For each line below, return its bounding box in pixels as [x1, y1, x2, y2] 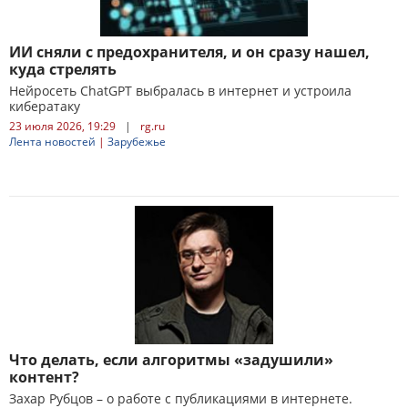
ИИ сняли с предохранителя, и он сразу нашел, [9, 42, 370, 62]
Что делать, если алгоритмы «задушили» [9, 350, 333, 370]
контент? [9, 367, 79, 387]
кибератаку [9, 97, 80, 115]
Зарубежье [107, 134, 166, 149]
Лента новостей [9, 134, 96, 149]
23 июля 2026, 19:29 [9, 118, 116, 134]
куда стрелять [9, 59, 117, 79]
